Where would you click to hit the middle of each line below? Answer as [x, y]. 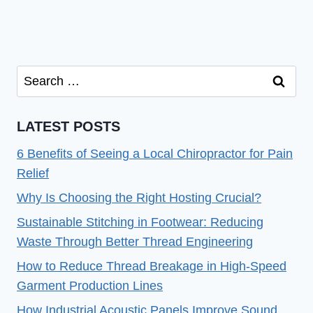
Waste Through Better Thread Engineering [135, 242]
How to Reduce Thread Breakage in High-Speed [152, 267]
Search [36, 75]
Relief [33, 173]
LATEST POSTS [68, 126]
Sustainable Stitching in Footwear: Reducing [140, 223]
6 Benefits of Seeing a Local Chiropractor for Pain [155, 153]
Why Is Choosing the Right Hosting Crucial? [139, 197]
